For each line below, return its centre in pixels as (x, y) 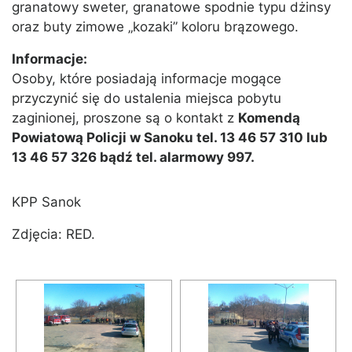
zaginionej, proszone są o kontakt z (125, 118)
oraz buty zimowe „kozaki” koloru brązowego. (155, 27)
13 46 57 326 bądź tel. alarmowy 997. (133, 158)
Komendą (269, 118)
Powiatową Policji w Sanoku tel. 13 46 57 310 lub (170, 138)
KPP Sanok (46, 202)
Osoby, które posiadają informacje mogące (147, 79)
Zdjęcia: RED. (53, 235)
